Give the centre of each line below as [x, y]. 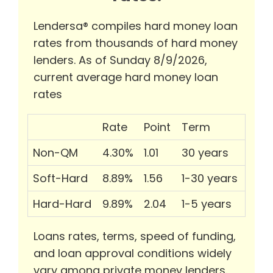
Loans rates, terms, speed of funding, [135, 236]
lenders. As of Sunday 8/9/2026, [120, 60]
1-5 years [207, 204]
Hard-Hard [62, 204]
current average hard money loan [126, 77]
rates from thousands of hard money [136, 43]
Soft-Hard [60, 179]
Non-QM [55, 153]
